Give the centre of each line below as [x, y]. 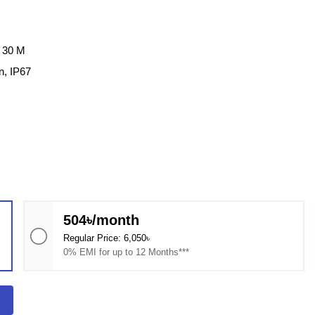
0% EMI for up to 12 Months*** [127, 252]
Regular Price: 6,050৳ [107, 238]
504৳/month [102, 220]
